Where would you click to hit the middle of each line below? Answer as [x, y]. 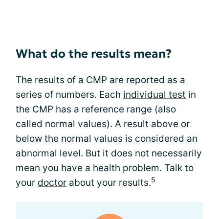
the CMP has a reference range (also [96, 109]
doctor [52, 182]
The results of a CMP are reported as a [100, 80]
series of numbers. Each [69, 94]
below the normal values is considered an [107, 138]
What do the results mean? [94, 54]
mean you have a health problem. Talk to [105, 168]
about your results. [109, 182]
